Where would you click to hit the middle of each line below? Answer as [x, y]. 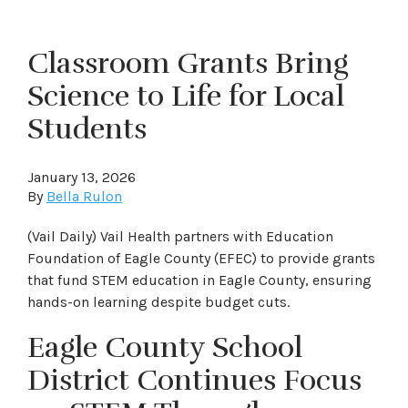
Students [87, 129]
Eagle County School [165, 347]
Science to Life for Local [186, 96]
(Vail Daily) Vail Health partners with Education [180, 236]
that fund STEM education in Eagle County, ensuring [199, 280]
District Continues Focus [194, 380]
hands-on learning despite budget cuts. [158, 302]
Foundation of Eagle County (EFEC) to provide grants [201, 258]
